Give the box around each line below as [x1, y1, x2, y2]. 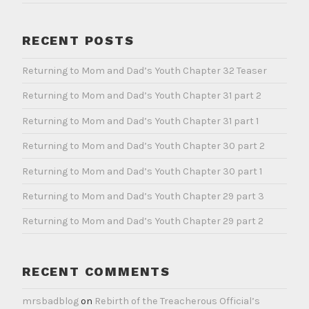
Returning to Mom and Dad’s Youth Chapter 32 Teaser [22, 65, 267, 77]
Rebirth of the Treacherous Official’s [94, 295, 260, 308]
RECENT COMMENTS [22, 263, 170, 279]
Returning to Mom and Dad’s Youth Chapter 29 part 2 [22, 215, 263, 228]
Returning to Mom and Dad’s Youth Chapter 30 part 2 [22, 140, 265, 152]
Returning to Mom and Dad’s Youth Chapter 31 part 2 [22, 90, 261, 102]
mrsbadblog [22, 295, 79, 308]
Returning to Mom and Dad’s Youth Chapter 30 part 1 [22, 165, 262, 177]
